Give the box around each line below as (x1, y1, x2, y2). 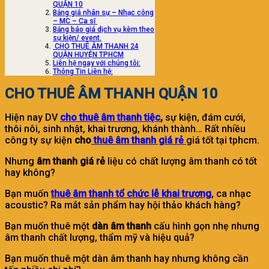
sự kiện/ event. (53, 34, 101, 43)
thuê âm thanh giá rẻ (91, 134, 186, 147)
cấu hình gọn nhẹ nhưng (151, 220, 259, 232)
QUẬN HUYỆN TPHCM (53, 50, 124, 59)
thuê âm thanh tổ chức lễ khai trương (51, 188, 211, 200)
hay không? (5, 167, 55, 179)
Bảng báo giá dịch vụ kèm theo (53, 25, 154, 34)
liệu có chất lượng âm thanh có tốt (105, 156, 257, 168)
